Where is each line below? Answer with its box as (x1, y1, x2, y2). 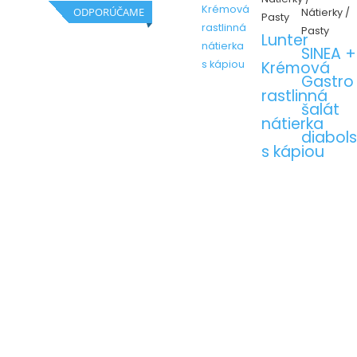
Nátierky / (300, 6, 350, 20)
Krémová (261, 57, 331, 79)
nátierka (261, 112, 324, 135)
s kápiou (261, 140, 325, 163)
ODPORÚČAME (73, 4, 145, 19)
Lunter (261, 29, 309, 51)
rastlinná (261, 84, 328, 107)
